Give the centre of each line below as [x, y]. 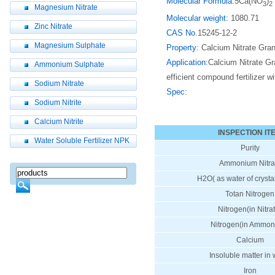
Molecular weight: [197, 18]
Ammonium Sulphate [69, 64]
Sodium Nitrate [59, 83]
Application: [187, 62]
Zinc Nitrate [53, 26]
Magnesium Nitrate [66, 7]
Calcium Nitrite [59, 122]
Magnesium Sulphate [70, 45]
